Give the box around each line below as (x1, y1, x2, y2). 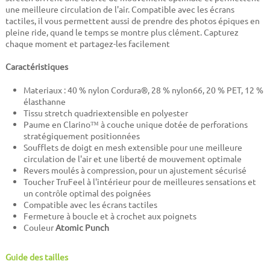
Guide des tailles (5, 251, 68, 263)
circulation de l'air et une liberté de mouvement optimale (23, 153, 242, 165)
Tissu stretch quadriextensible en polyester (23, 107, 188, 119)
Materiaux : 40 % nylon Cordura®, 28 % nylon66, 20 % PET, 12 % (23, 84, 263, 96)
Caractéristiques (5, 61, 68, 72)
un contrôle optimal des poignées (23, 187, 151, 199)
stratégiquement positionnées (23, 130, 140, 142)
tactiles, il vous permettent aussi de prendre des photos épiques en (5, 15, 260, 27)
